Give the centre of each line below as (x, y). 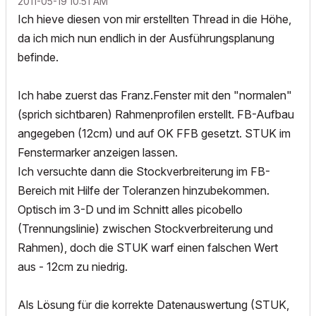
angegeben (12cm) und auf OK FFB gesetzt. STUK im (154, 133)
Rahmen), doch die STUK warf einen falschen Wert (148, 248)
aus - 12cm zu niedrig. (73, 267)
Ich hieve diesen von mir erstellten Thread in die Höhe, (154, 19)
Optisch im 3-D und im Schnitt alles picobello (130, 209)
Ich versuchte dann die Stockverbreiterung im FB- (144, 171)
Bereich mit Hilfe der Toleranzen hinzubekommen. (144, 190)
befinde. (38, 57)
